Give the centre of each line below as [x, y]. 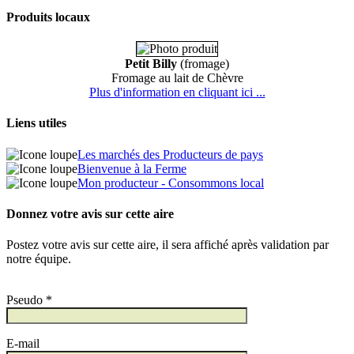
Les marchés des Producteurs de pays [170, 154]
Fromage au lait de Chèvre [177, 78]
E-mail [23, 344]
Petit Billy [151, 64]
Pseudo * [29, 300]
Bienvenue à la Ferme [132, 168]
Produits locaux [48, 17]
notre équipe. [39, 259]
